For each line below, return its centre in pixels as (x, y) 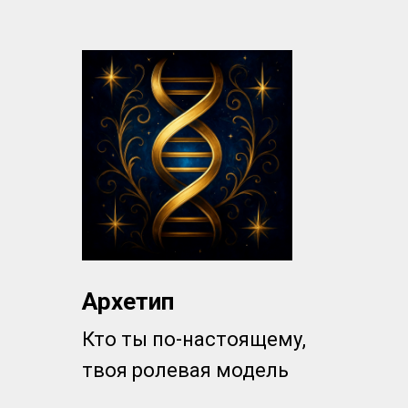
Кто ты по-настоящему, (194, 339)
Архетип (128, 301)
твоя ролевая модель (185, 370)
